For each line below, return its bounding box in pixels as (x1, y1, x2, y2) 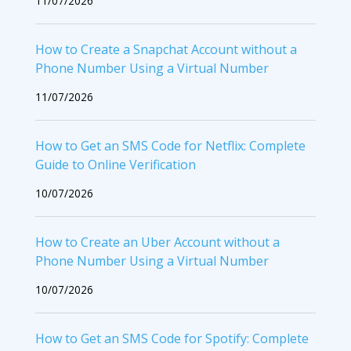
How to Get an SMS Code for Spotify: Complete (35, 330, 309, 348)
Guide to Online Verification (35, 156, 196, 174)
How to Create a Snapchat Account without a (35, 41, 297, 59)
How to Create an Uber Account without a (35, 233, 280, 251)
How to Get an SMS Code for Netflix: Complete (35, 137, 306, 155)
